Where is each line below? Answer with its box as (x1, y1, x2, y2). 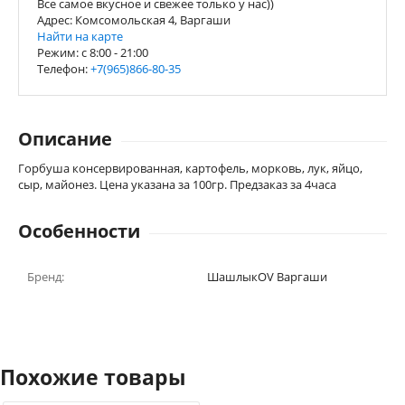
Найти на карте (37, 28, 126, 44)
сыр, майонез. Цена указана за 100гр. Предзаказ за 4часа (18, 176, 336, 193)
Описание (18, 127, 112, 151)
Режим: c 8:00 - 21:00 (37, 44, 148, 61)
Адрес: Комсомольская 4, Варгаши (37, 12, 231, 28)
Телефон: (37, 61, 90, 77)
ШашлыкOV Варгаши (207, 268, 327, 285)
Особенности (18, 219, 140, 243)
